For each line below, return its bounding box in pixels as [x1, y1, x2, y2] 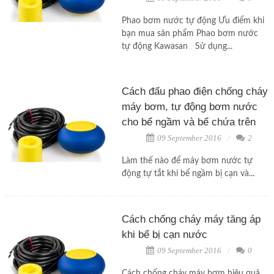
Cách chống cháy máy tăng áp [121, 213, 261, 225]
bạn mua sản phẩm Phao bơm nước [121, 29, 258, 38]
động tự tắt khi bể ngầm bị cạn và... [121, 169, 254, 178]
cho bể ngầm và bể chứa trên [121, 116, 256, 128]
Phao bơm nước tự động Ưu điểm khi [121, 17, 264, 25]
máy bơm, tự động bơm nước [121, 101, 257, 113]
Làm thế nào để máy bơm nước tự [121, 157, 253, 165]
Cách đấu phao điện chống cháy [121, 86, 268, 97]
